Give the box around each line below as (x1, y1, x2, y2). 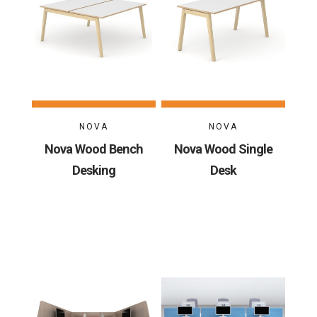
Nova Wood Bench (45, 141, 144, 156)
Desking (72, 162, 116, 178)
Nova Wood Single (173, 141, 272, 156)
